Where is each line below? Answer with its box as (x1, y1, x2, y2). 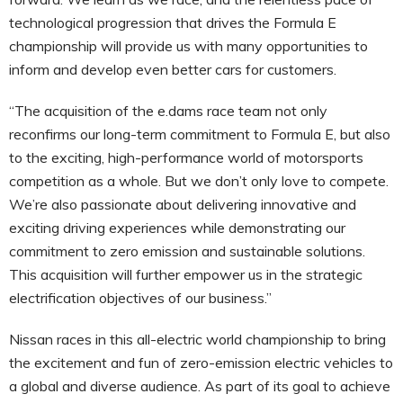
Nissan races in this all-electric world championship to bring (9, 329, 386, 348)
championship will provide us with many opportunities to (9, 36, 368, 55)
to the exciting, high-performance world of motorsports (9, 148, 363, 166)
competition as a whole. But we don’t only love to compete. (9, 171, 389, 190)
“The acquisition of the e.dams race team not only (9, 101, 327, 120)
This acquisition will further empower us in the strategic (9, 264, 363, 283)
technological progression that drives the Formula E (9, 13, 336, 31)
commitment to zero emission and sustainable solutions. (9, 241, 365, 260)
